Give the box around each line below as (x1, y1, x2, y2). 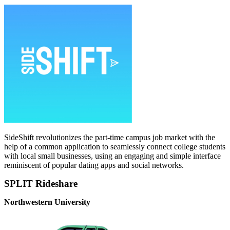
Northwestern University (4, 198, 90, 207)
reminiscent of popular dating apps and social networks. (4, 161, 184, 170)
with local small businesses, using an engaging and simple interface (4, 151, 221, 161)
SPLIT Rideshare (4, 178, 78, 189)
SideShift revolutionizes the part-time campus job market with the (4, 133, 215, 142)
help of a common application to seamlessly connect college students (4, 142, 225, 151)
